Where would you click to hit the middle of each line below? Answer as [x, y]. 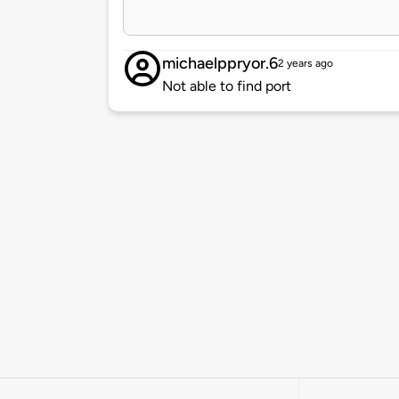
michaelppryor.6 [220, 64]
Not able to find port [227, 86]
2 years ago [305, 64]
